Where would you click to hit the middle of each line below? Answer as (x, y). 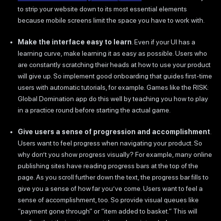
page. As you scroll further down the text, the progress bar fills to (113, 177)
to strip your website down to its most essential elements (102, 9)
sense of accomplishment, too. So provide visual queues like (108, 200)
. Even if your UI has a (164, 42)
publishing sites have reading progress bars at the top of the (108, 166)
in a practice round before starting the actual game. (94, 110)
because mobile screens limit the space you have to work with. (111, 20)
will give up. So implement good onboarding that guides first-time (115, 76)
